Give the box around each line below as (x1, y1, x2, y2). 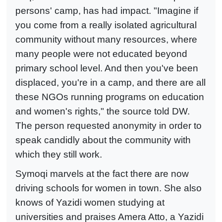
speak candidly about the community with (15, 135, 191, 146)
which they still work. (15, 149, 102, 160)
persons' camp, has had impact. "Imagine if (15, 5, 198, 16)
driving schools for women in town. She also (15, 183, 202, 193)
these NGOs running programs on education (15, 92, 204, 103)
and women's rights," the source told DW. (15, 106, 190, 117)
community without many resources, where (15, 34, 197, 45)
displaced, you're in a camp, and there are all (15, 77, 206, 88)
